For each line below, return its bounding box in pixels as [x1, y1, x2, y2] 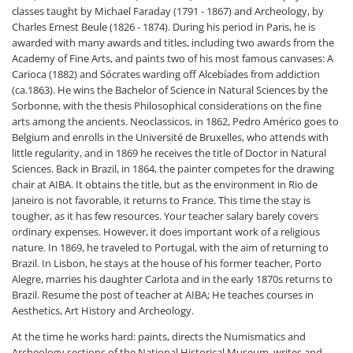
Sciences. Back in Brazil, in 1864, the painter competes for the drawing [12, 162, 334, 176]
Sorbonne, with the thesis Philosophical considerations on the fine [12, 98, 321, 113]
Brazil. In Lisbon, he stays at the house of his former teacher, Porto [12, 256, 321, 270]
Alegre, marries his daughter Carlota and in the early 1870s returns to [12, 272, 333, 286]
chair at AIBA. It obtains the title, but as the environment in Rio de [12, 177, 318, 191]
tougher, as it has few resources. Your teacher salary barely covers [12, 209, 318, 223]
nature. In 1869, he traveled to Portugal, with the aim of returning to [12, 240, 329, 255]
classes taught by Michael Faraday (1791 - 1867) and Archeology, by [12, 4, 324, 18]
